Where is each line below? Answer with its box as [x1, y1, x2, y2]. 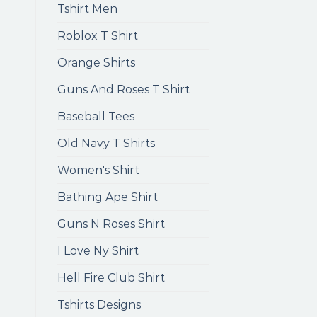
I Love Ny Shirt [57, 244, 139, 258]
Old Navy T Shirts [57, 137, 155, 150]
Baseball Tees [57, 110, 134, 123]
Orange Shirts [57, 56, 135, 69]
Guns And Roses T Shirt [57, 83, 190, 96]
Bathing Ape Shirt [57, 190, 158, 204]
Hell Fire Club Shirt [57, 271, 165, 284]
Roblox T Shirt [57, 29, 138, 42]
